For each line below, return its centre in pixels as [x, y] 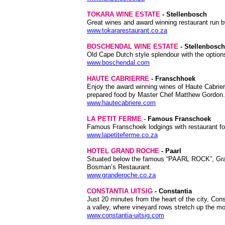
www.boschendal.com [118, 63]
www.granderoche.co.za [121, 175]
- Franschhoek [173, 79]
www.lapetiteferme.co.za [122, 135]
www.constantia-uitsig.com [126, 215]
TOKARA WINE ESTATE [124, 14]
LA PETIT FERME [114, 119]
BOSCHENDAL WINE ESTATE [133, 46]
